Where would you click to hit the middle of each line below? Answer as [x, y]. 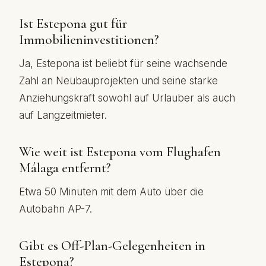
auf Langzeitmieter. [63, 115]
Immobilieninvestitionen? [89, 40]
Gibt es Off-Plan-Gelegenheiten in [112, 246]
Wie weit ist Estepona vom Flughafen [120, 152]
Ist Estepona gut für [73, 24]
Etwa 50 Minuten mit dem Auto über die [111, 192]
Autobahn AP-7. [56, 209]
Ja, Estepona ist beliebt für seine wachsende [123, 64]
